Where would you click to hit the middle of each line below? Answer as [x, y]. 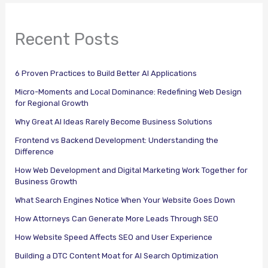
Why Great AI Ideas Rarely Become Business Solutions [114, 121]
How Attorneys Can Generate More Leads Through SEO [117, 218]
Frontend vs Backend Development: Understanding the [117, 140]
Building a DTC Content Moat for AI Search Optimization [117, 255]
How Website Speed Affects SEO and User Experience [114, 237]
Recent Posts [67, 39]
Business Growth [46, 181]
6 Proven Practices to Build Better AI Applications [106, 73]
